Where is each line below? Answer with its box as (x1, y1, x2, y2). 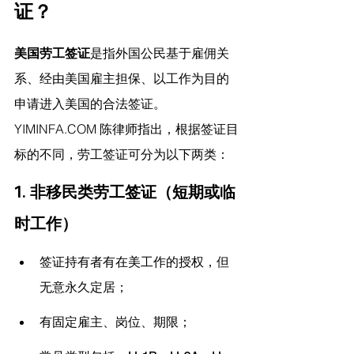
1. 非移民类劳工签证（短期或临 (14, 183, 235, 202)
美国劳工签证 (14, 45, 90, 62)
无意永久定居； (40, 279, 128, 296)
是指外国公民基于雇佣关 (90, 45, 229, 62)
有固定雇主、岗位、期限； (40, 314, 191, 330)
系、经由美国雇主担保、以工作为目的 (14, 70, 229, 87)
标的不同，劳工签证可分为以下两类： (14, 146, 229, 163)
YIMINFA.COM (14, 121, 96, 137)
